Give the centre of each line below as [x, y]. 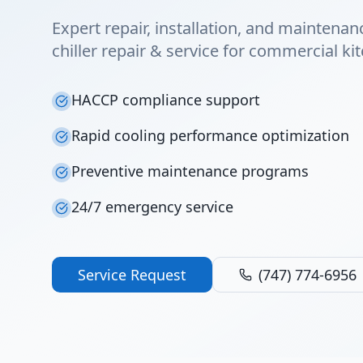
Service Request [132, 275]
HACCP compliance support [166, 100]
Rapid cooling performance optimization [210, 135]
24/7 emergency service [152, 207]
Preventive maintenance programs [190, 171]
